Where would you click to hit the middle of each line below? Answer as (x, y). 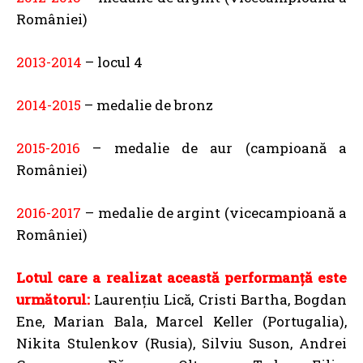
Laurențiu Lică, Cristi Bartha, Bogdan (218, 299)
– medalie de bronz (147, 105)
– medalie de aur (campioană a (214, 148)
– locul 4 (112, 62)
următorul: (53, 299)
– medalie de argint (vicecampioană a (214, 213)
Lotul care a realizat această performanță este (181, 278)
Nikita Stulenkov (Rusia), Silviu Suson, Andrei (181, 343)
